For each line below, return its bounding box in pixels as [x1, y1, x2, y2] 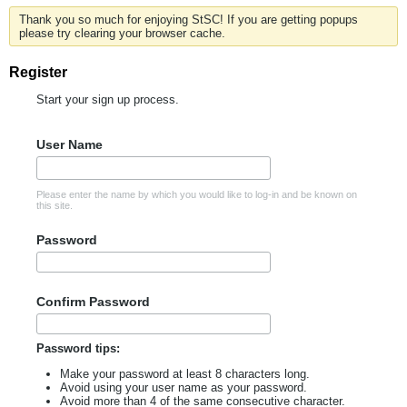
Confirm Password [36, 294, 150, 310]
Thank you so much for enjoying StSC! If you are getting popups [19, 13, 358, 27]
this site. [36, 200, 73, 212]
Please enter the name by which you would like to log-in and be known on [36, 189, 357, 201]
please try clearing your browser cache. [19, 26, 225, 41]
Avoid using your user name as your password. [60, 381, 307, 395]
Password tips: [36, 342, 120, 356]
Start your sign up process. [36, 93, 179, 107]
